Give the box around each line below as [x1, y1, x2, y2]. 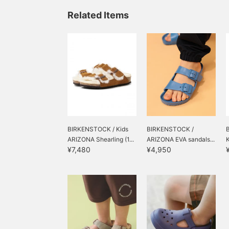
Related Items [67, 10, 129, 20]
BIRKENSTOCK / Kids [67, 125, 128, 133]
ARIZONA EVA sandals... [147, 135, 215, 143]
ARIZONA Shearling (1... [67, 135, 134, 143]
